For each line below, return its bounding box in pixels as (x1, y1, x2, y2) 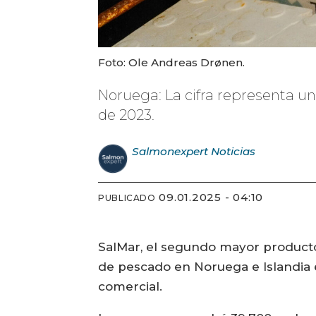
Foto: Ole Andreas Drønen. (98, 55, 245, 69)
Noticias (211, 144, 256, 158)
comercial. (98, 279, 163, 293)
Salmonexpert (132, 144, 209, 158)
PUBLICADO (98, 193, 156, 204)
